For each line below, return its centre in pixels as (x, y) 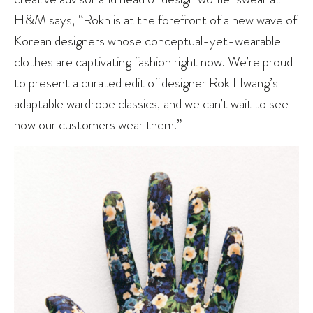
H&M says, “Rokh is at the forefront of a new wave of (155, 20)
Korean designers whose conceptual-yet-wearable (147, 41)
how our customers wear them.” (98, 125)
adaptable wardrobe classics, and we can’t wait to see (151, 104)
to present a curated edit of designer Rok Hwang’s (146, 83)
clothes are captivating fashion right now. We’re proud (153, 62)
